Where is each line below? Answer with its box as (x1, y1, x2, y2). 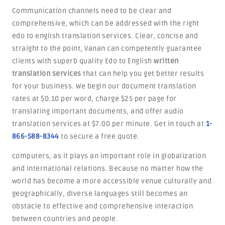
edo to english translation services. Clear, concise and (12, 32, 198, 40)
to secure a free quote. (59, 132, 140, 141)
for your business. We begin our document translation (12, 82, 196, 90)
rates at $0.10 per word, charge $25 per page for (12, 94, 177, 103)
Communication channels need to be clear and (12, 7, 172, 15)
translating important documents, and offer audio (12, 107, 184, 116)
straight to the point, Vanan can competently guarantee (12, 44, 202, 53)
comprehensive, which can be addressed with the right (12, 19, 199, 28)
